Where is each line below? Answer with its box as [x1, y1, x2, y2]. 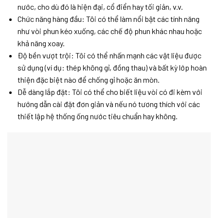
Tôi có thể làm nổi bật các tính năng [84, 14, 200, 24]
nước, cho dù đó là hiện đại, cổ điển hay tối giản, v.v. [17, 2, 183, 12]
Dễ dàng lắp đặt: [17, 87, 71, 97]
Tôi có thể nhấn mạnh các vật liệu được [73, 51, 201, 60]
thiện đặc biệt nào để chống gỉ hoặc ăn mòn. [17, 75, 160, 85]
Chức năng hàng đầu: [17, 14, 85, 24]
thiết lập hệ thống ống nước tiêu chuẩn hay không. [17, 111, 178, 121]
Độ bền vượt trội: [17, 51, 74, 60]
